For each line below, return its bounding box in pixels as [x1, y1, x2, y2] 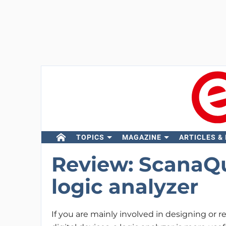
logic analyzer [51, 174, 198, 199]
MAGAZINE [122, 133, 161, 141]
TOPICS [76, 133, 104, 141]
